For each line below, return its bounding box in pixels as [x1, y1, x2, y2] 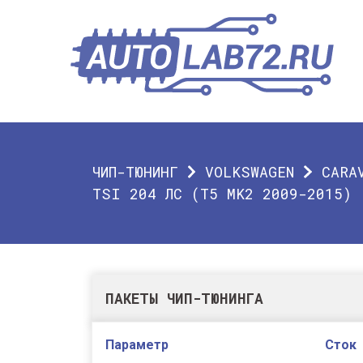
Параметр [105, 337, 169, 352]
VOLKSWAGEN [205, 162, 295, 181]
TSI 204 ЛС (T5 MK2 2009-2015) [92, 184, 352, 203]
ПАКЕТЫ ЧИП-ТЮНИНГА [105, 289, 263, 308]
